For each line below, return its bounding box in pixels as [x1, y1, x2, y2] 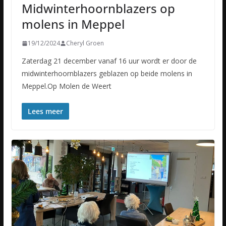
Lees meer [27, 106, 63, 117]
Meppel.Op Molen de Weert [21, 81, 111, 91]
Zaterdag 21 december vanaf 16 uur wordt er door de [21, 56, 197, 66]
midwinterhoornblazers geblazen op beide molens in [21, 69, 192, 79]
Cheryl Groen [66, 39, 104, 48]
